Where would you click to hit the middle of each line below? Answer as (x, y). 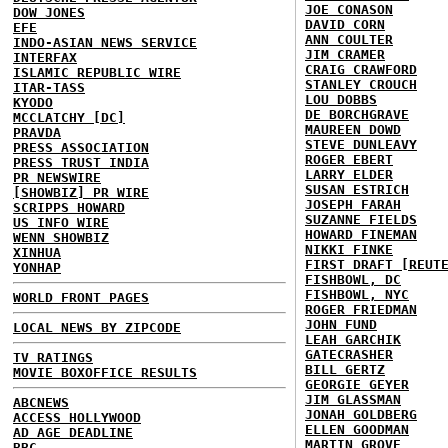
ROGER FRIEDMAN (361, 309)
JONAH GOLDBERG (361, 414)
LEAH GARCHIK (353, 339)
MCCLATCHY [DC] (69, 117)
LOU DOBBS (341, 99)
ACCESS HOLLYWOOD (77, 417)
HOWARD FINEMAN (361, 234)
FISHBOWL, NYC (357, 294)
